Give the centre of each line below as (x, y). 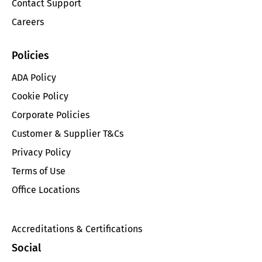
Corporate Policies (51, 115)
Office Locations (46, 190)
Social (26, 248)
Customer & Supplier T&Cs (68, 134)
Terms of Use (39, 171)
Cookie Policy (40, 96)
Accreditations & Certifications (77, 229)
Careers (28, 22)
